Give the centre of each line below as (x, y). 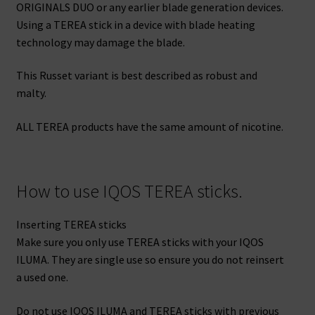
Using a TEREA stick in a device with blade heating (135, 24)
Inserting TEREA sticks (71, 225)
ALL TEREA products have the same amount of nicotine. (149, 127)
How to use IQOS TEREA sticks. (129, 192)
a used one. (42, 277)
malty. (31, 93)
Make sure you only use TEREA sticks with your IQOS (140, 242)
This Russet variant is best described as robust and (136, 76)
